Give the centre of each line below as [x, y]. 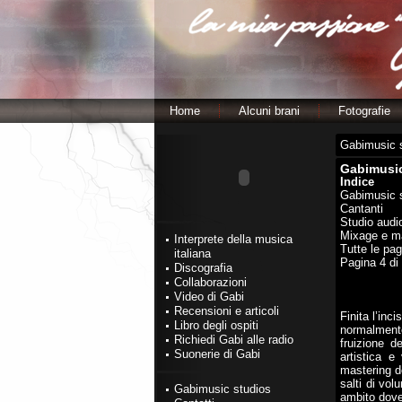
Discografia [203, 268]
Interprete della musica [233, 239]
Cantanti [362, 209]
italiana [192, 253]
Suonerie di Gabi [217, 354]
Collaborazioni [210, 282]
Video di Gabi [209, 297]
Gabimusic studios [223, 389]
